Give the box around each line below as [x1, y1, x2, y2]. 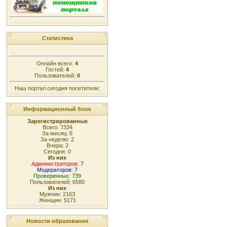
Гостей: [46, 66, 66, 72]
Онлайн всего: [36, 60, 75, 66]
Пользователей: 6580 [30, 179, 85, 185]
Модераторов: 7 [37, 167, 78, 173]
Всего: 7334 [42, 124, 72, 130]
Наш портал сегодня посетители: [15, 85, 100, 92]
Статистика [42, 35, 73, 41]
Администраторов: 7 [31, 161, 84, 167]
